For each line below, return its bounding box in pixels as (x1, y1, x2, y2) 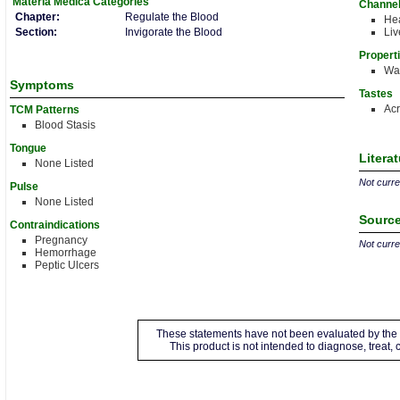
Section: (15, 26, 57, 38)
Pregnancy (35, 234, 87, 246)
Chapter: (15, 11, 60, 23)
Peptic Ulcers (35, 259, 99, 271)
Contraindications (10, 219, 100, 231)
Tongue (10, 142, 46, 154)
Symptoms (10, 78, 74, 92)
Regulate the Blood (125, 11, 219, 23)
